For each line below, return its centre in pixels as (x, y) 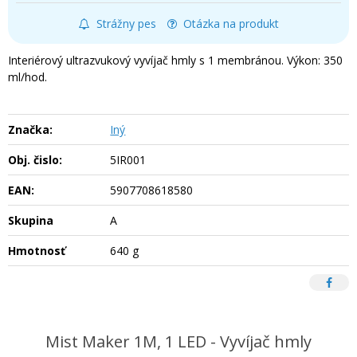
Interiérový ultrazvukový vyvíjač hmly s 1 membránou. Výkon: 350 (175, 60)
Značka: (30, 129)
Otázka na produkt (231, 23)
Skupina (31, 220)
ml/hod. (27, 76)
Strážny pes (126, 23)
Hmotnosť (37, 250)
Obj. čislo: (35, 159)
